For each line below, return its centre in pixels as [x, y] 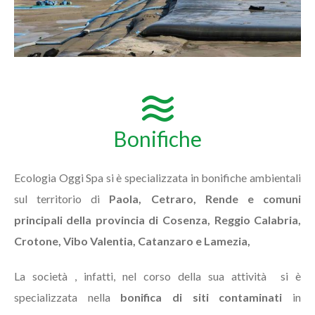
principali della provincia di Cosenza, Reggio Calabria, [157, 220]
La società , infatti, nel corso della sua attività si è [157, 276]
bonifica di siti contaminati [201, 297]
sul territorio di [62, 199]
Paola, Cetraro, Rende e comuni [205, 199]
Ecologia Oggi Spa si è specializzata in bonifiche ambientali [157, 178]
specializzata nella [67, 297]
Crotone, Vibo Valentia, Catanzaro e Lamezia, [132, 241]
